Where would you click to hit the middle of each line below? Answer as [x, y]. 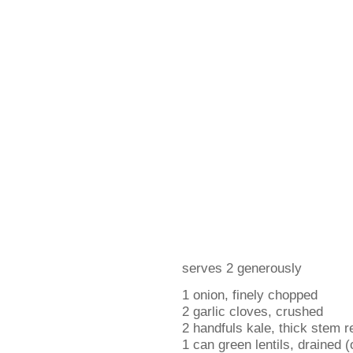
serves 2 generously [242, 268]
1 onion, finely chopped [250, 295]
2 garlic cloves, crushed [253, 311]
